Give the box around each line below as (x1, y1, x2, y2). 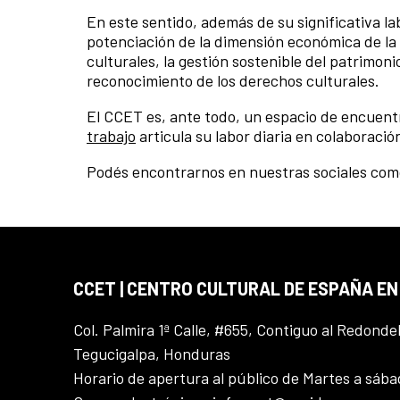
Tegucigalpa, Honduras (73, 344, 230, 364)
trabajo (87, 125, 136, 146)
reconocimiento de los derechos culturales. (87, 70, 379, 90)
